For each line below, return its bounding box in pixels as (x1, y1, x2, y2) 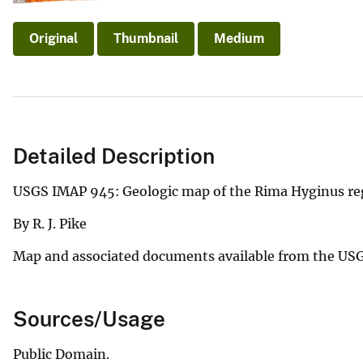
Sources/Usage (13, 306, 165, 332)
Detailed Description (13, 143, 215, 169)
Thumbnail (113, 30, 178, 46)
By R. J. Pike (13, 216, 87, 233)
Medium (214, 30, 264, 46)
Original (29, 30, 78, 46)
